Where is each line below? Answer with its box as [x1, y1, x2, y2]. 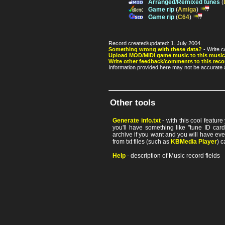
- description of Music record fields [126, 152, 220, 160]
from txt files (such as [113, 138, 171, 146]
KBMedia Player [171, 138, 217, 146]
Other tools [110, 98, 155, 108]
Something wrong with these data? [108, 46, 202, 53]
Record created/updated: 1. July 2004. [108, 40, 202, 47]
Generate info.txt [113, 117, 161, 125]
